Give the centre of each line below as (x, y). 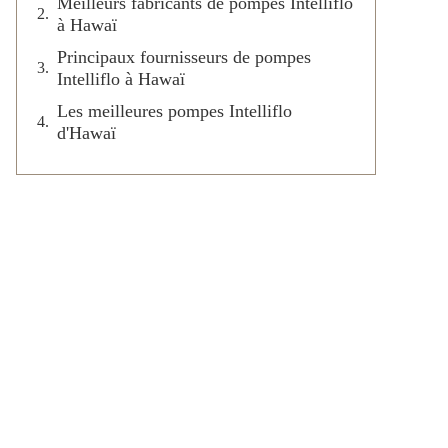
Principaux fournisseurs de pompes (184, 56)
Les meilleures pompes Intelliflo (174, 110)
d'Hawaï (86, 132)
